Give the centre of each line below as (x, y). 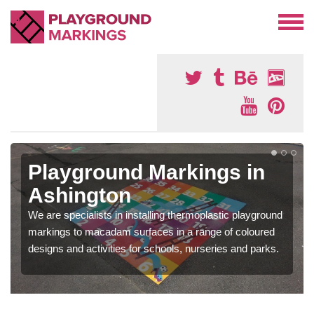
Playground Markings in (146, 172)
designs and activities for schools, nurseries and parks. (153, 248)
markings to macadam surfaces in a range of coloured (151, 232)
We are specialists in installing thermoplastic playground (155, 215)
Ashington (80, 195)
